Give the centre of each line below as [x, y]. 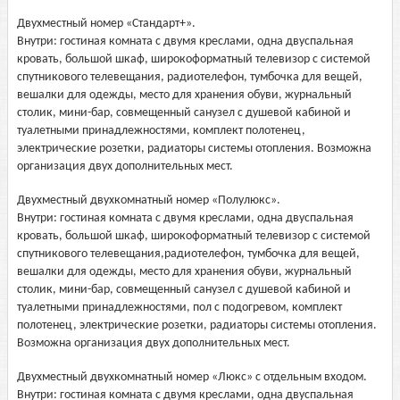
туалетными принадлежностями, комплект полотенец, [161, 131]
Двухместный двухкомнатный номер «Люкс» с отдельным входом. [192, 377]
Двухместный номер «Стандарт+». [106, 24]
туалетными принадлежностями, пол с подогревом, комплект [179, 308]
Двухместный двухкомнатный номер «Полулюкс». [149, 200]
